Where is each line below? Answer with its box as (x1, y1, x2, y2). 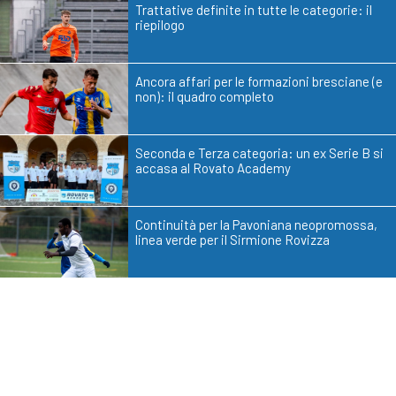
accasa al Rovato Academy (135, 160, 291, 177)
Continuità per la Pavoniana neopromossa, (135, 217, 377, 233)
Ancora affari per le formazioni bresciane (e (135, 73, 383, 90)
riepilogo (135, 17, 185, 34)
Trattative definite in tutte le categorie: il (135, 2, 372, 19)
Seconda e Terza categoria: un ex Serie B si (135, 145, 384, 162)
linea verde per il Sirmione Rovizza (135, 232, 330, 248)
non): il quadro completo (135, 88, 274, 105)
